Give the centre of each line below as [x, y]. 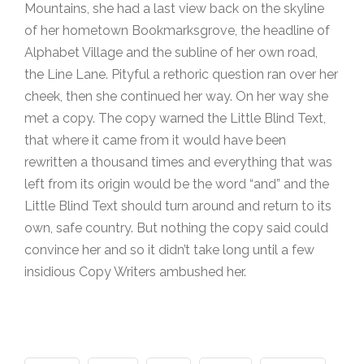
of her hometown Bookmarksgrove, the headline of [177, 30]
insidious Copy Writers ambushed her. [135, 271]
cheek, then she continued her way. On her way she [176, 96]
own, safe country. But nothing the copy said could [176, 227]
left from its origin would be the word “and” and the [177, 184]
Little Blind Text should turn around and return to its [178, 206]
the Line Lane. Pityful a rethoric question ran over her [181, 74]
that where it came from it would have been [155, 140]
